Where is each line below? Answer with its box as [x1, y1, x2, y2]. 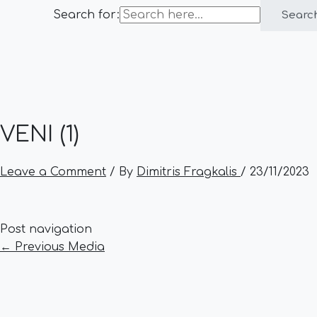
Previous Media [11, 240, 105, 253]
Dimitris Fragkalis [137, 165, 241, 178]
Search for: [53, 8, 120, 21]
